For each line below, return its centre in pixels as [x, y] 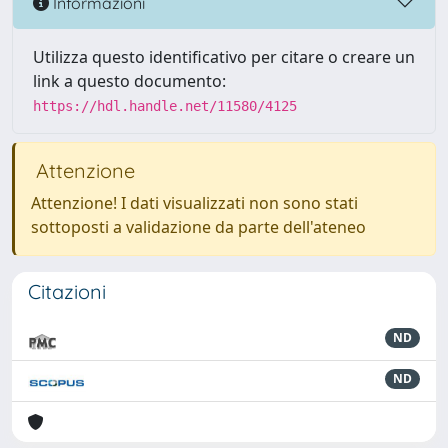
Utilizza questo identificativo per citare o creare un [224, 57]
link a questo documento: [129, 81]
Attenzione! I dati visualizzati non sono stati [194, 203]
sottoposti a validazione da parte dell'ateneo [198, 227]
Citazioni [67, 291]
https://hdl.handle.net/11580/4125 [165, 106]
